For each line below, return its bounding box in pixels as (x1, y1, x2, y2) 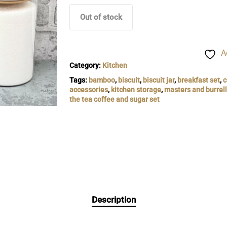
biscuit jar (142, 76, 174, 84)
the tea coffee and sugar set (69, 95, 160, 103)
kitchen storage (110, 86, 161, 94)
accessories (69, 86, 108, 94)
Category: (69, 61, 102, 69)
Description (91, 194, 136, 205)
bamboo (88, 76, 115, 84)
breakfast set (177, 76, 220, 84)
